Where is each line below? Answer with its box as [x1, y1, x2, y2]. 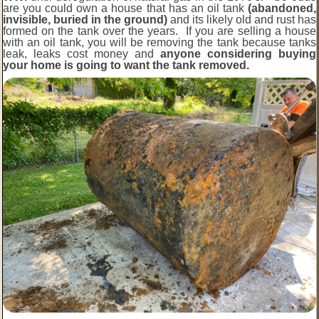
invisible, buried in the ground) [3, 13, 167, 26]
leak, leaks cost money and [3, 47, 160, 60]
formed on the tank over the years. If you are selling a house [3, 24, 316, 37]
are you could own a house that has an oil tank [3, 1, 248, 14]
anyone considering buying [160, 47, 316, 60]
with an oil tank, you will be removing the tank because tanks [3, 36, 316, 48]
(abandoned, [248, 1, 316, 14]
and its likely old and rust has [167, 13, 316, 26]
